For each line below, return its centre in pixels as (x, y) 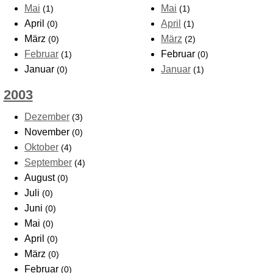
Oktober (41, 147)
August (41, 178)
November (48, 132)
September (48, 163)
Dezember (47, 117)
